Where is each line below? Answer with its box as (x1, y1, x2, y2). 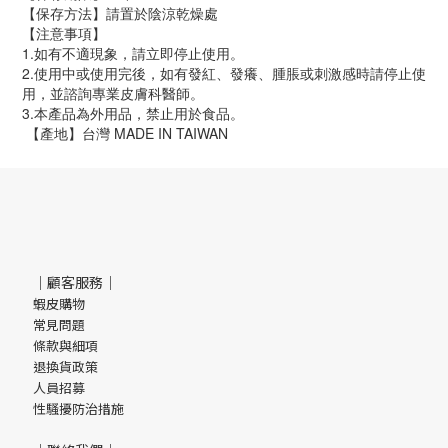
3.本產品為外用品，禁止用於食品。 (22, 103, 244, 123)
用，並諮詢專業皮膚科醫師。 (22, 83, 208, 103)
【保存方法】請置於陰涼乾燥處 (22, 3, 222, 23)
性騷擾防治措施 (33, 399, 124, 418)
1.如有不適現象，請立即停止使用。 (22, 43, 248, 63)
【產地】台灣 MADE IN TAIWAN (26, 123, 228, 143)
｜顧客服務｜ (33, 272, 117, 292)
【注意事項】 (22, 23, 106, 43)
